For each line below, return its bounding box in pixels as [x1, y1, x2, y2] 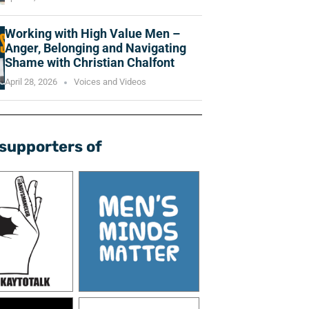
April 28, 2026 [5, 77, 57, 88]
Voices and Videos [74, 77, 146, 88]
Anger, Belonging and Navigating [5, 41, 186, 56]
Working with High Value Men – [5, 26, 180, 41]
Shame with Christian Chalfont [5, 55, 175, 70]
